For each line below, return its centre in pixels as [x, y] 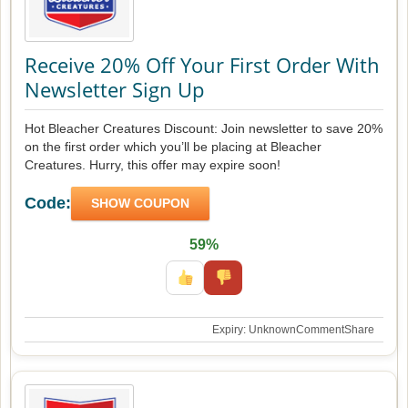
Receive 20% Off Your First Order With [202, 65]
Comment [320, 330]
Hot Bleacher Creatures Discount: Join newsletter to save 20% [204, 128]
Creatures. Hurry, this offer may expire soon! [153, 165]
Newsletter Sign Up [114, 89]
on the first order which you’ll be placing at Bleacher [173, 147]
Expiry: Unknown [254, 330]
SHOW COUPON [140, 203]
